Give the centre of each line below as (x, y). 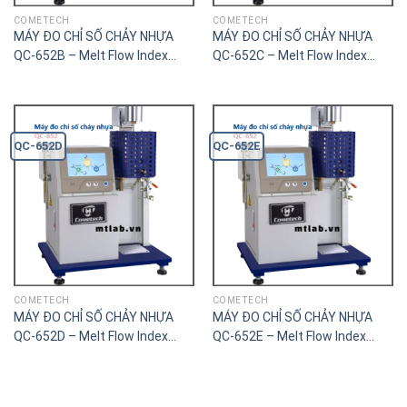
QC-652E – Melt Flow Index (289, 336)
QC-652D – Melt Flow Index (90, 336)
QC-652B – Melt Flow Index (90, 56)
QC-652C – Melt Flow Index (289, 56)
